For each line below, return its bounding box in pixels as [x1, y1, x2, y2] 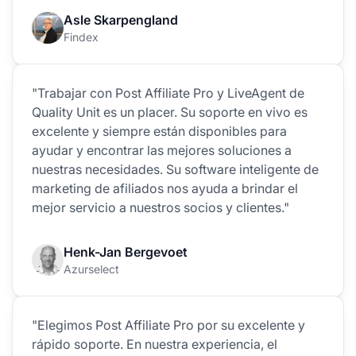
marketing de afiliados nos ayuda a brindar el [32, 180, 298, 196]
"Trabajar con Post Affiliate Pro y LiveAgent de [32, 84, 304, 101]
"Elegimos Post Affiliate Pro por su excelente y [32, 316, 305, 333]
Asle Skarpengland [64, 11, 178, 28]
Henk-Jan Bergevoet [64, 243, 188, 260]
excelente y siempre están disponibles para [32, 122, 287, 139]
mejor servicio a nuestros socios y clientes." [32, 199, 289, 215]
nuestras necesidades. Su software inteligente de [32, 161, 319, 177]
